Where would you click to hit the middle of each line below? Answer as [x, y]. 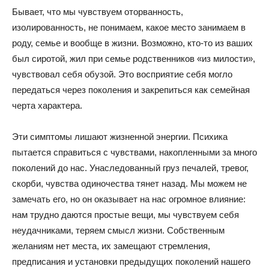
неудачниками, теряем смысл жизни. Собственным [118, 230]
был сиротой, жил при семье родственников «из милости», [134, 59]
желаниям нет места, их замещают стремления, [111, 246]
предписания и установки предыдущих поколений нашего [131, 261]
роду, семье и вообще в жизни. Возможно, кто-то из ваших [132, 43]
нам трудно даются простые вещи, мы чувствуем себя [125, 215]
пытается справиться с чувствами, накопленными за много [134, 152]
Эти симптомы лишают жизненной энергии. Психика [120, 137]
